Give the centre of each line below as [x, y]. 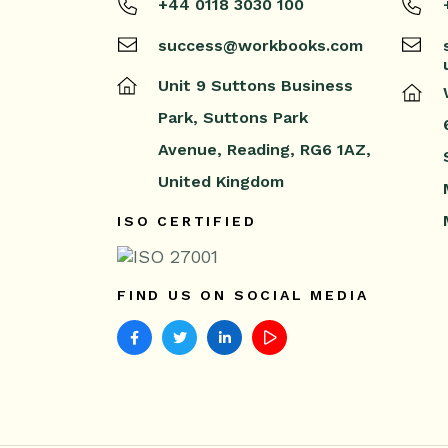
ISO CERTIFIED [187, 221]
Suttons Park [253, 117]
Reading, [258, 149]
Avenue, [190, 149]
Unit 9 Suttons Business [255, 85]
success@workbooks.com [260, 45]
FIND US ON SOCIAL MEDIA [243, 295]
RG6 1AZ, [333, 149]
